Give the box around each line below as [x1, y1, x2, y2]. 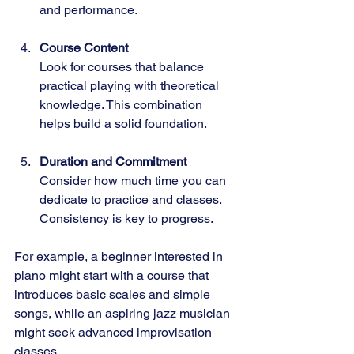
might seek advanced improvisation [14, 324, 215, 340]
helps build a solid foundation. [40, 115, 207, 131]
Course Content [40, 40, 128, 55]
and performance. [40, 2, 137, 17]
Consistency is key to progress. [40, 210, 213, 226]
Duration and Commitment [40, 153, 186, 169]
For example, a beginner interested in [14, 248, 226, 264]
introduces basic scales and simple [14, 286, 213, 302]
